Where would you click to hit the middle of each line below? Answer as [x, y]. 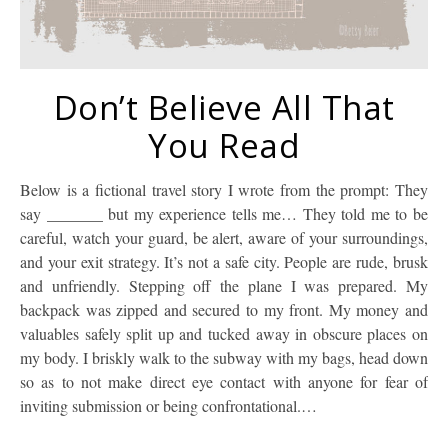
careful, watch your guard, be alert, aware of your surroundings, [224, 238]
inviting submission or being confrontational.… [168, 406]
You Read [224, 146]
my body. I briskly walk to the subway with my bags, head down [224, 358]
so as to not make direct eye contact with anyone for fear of [224, 382]
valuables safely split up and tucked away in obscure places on [224, 334]
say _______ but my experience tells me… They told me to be [224, 214]
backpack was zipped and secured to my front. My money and [224, 310]
